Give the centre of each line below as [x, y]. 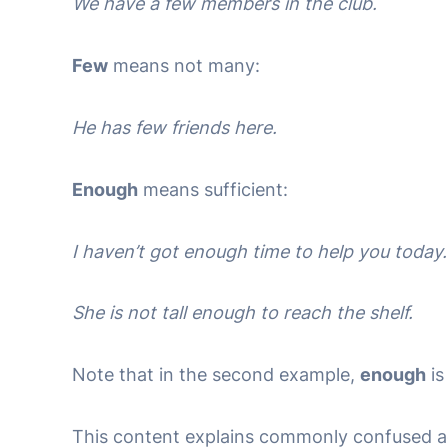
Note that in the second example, [216, 375]
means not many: [184, 66]
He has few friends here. [174, 127]
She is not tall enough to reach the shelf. [242, 313]
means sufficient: [213, 189]
